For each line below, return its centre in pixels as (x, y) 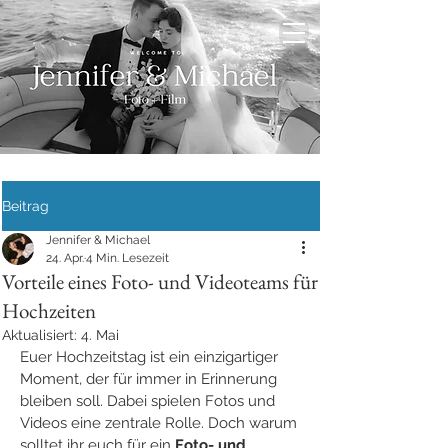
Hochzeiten (49, 310)
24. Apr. (65, 258)
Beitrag (25, 206)
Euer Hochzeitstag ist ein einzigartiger (151, 357)
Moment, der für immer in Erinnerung (150, 379)
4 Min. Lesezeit (127, 258)
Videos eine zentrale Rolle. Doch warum (160, 423)
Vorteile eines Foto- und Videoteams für (160, 281)
